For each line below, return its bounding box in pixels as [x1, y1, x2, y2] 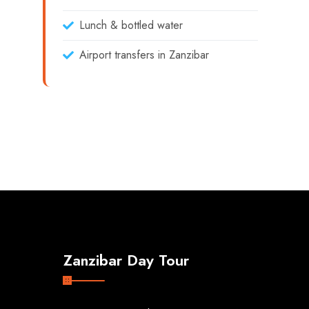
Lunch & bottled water [79, 17, 183, 33]
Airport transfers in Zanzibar [79, 47, 209, 63]
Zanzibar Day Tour [63, 249, 189, 271]
